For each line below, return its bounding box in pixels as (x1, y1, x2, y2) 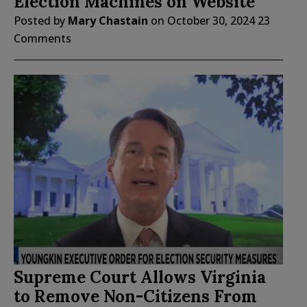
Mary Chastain (68, 13, 148, 29)
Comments (14, 31, 71, 47)
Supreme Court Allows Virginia (14, 266, 266, 288)
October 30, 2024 (167, 13, 255, 29)
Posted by (14, 13, 68, 29)
